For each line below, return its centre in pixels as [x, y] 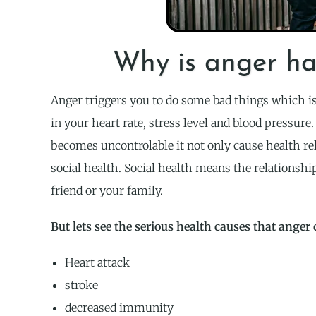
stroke [81, 285]
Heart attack [97, 263]
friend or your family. [107, 191]
